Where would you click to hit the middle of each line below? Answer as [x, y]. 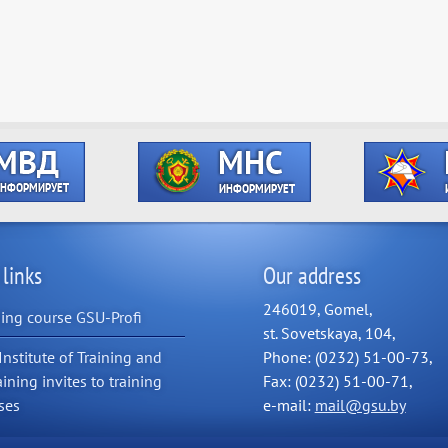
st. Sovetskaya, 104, [329, 333]
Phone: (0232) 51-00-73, [347, 357]
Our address [311, 275]
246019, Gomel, [317, 309]
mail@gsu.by [360, 405]
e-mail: [288, 405]
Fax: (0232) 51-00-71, [337, 381]
